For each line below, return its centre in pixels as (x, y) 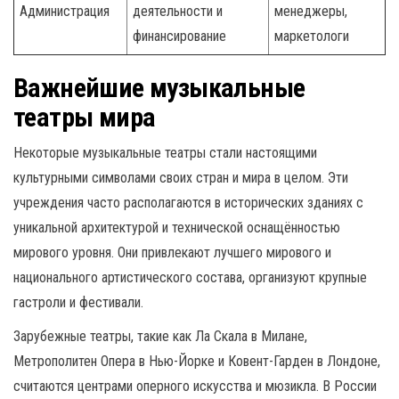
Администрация (65, 11)
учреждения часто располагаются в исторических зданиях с (188, 202)
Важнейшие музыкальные (159, 87)
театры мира (85, 117)
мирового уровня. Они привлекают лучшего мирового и (172, 252)
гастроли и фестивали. (78, 302)
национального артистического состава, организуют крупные (190, 277)
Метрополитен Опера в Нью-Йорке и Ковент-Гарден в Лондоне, (197, 361)
